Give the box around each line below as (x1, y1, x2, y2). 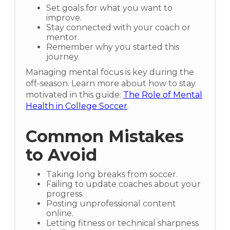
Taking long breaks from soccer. (46, 169, 178, 179)
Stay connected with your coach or (46, 23, 190, 32)
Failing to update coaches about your (46, 179, 201, 189)
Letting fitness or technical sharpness (46, 218, 199, 228)
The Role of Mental (123, 90, 202, 100)
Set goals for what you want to (46, 3, 172, 13)
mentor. (46, 32, 79, 42)
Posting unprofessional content (46, 199, 176, 208)
